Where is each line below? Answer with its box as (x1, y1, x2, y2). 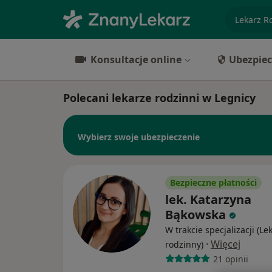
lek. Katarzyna (165, 191, 251, 208)
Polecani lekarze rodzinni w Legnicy (63, 90, 256, 105)
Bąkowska (165, 206, 226, 223)
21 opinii (212, 253, 248, 265)
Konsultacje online (90, 53, 182, 66)
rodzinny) (165, 239, 203, 251)
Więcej (211, 237, 240, 251)
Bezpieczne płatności (170, 177, 257, 189)
